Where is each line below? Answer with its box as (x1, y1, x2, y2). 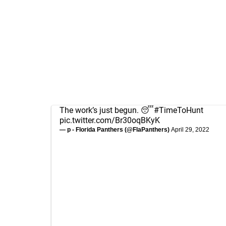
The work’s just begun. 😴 (60, 105, 154, 115)
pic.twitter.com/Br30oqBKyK (60, 116, 160, 125)
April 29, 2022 (171, 126, 209, 133)
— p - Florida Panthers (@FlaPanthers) (60, 126, 171, 133)
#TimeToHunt (154, 105, 203, 115)
